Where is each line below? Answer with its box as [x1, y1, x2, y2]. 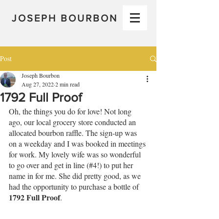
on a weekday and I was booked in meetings [9, 138, 148, 149]
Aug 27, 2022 [22, 80, 54, 88]
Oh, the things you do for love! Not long [9, 106, 133, 116]
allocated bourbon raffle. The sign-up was [9, 128, 139, 138]
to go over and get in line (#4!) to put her [9, 160, 135, 170]
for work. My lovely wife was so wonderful [9, 149, 143, 159]
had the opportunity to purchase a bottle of [9, 181, 141, 192]
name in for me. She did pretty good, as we [9, 171, 143, 181]
